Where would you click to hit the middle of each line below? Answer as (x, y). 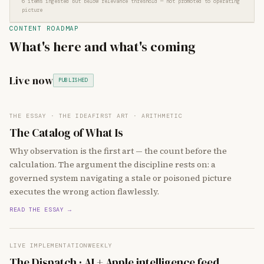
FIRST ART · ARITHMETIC (137, 116)
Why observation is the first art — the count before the (118, 151)
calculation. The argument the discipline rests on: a (113, 164)
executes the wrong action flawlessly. (84, 192)
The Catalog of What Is (66, 133)
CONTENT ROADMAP (44, 28)
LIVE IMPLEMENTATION (49, 245)
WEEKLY (100, 245)
